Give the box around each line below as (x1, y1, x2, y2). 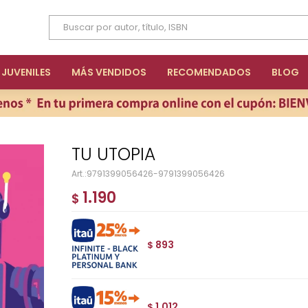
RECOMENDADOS (167, 65, 251, 79)
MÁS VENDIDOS (71, 65, 146, 79)
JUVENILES (1, 65, 51, 79)
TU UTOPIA (80, 142, 155, 166)
